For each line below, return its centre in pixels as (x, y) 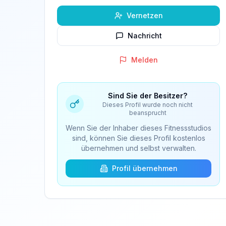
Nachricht (145, 36)
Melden (145, 60)
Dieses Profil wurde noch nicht (148, 105)
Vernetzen (145, 15)
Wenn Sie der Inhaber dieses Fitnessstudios (139, 128)
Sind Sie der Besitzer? (148, 96)
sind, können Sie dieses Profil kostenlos (138, 138)
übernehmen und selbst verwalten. (138, 148)
